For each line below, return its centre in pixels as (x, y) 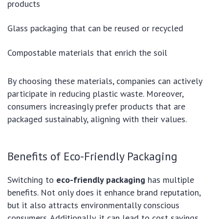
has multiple (170, 179)
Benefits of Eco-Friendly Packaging (92, 156)
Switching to (32, 179)
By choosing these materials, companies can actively (105, 81)
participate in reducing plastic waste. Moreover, (95, 93)
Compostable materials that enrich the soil (87, 52)
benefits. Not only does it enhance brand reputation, (104, 192)
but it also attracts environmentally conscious (93, 205)
